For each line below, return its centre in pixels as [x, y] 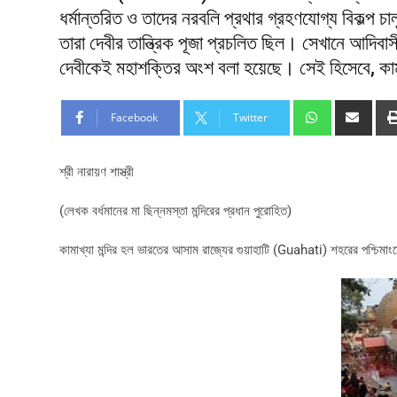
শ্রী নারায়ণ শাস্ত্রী [97, 172]
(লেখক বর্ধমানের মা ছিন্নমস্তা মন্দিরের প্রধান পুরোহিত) [175, 211]
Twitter [250, 117]
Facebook [134, 117]
